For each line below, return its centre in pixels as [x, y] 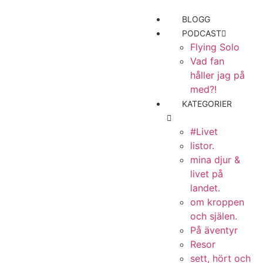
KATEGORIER [207, 104]
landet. [205, 188]
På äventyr [214, 230]
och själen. [214, 216]
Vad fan [208, 61]
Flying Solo [215, 47]
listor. [203, 146]
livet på [207, 174]
